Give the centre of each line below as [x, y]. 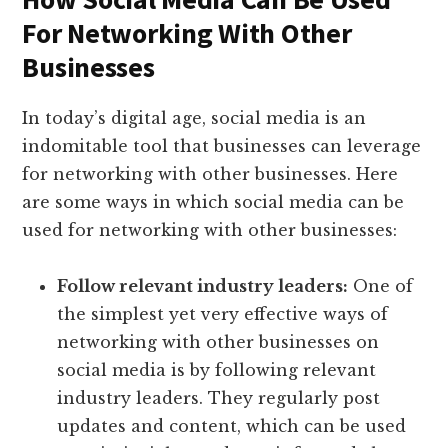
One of [381, 285]
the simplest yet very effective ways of [223, 313]
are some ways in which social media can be [213, 201]
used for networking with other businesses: [210, 229]
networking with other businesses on [218, 341]
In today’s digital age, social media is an [194, 117]
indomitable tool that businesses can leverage [222, 145]
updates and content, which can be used [232, 425]
